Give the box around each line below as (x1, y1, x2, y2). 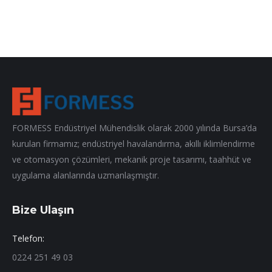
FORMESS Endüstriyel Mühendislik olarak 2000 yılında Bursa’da (12, 121, 257, 134)
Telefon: (12, 232, 44, 244)
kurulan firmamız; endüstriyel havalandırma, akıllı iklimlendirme (12, 137, 255, 149)
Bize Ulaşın (12, 203, 74, 217)
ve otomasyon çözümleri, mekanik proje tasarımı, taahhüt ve (12, 153, 251, 165)
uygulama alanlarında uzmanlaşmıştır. (12, 169, 159, 181)
